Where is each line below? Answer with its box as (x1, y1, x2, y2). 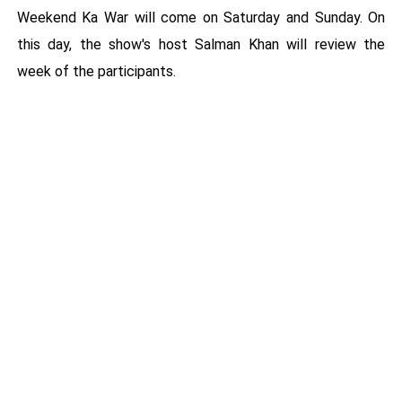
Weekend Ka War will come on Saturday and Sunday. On (16, 8, 386, 26)
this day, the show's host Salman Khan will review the (16, 35, 386, 53)
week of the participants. (16, 62, 176, 80)
